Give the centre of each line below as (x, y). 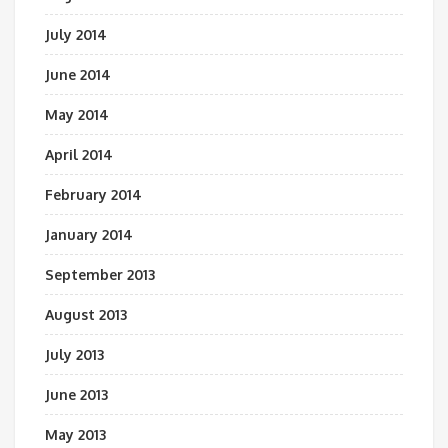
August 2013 (86, 314)
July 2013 (74, 354)
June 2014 (78, 74)
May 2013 (75, 434)
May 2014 (77, 114)
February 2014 (93, 194)
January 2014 (89, 234)
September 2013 (100, 274)
